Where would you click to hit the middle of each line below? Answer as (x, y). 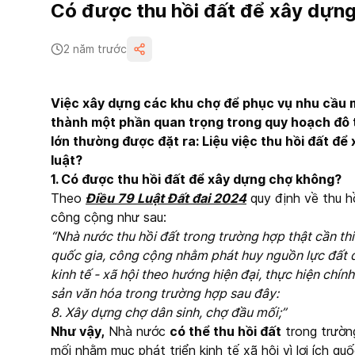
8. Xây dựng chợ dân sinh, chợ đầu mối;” (168, 312)
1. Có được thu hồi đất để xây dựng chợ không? (196, 179)
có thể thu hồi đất (225, 331)
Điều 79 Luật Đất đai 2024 (166, 198)
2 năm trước (95, 49)
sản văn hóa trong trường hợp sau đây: (165, 293)
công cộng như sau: (109, 217)
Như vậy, (78, 331)
